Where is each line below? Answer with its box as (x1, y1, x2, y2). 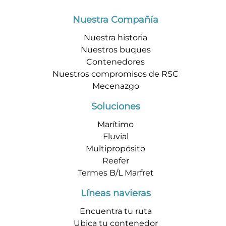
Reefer (102, 156, 129, 166)
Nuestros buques (80, 45, 151, 55)
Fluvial (102, 132, 129, 142)
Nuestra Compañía (73, 14, 158, 26)
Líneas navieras (80, 188, 151, 199)
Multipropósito (86, 144, 145, 154)
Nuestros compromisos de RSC (52, 69, 179, 79)
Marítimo (97, 120, 134, 130)
